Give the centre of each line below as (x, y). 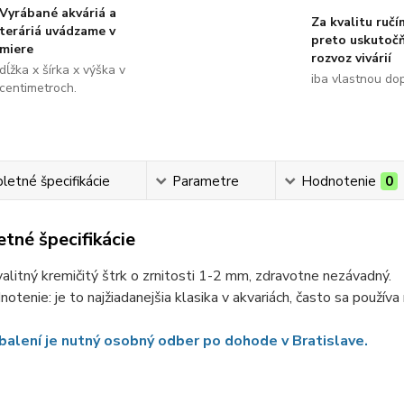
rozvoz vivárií (351, 58)
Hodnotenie (339, 181)
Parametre (206, 181)
